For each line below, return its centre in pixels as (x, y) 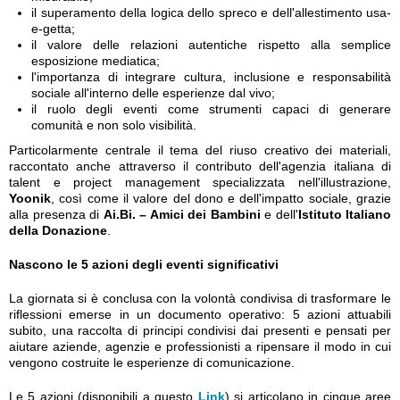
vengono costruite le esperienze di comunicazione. (152, 362)
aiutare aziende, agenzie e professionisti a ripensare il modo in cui (200, 346)
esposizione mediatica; (96, 61)
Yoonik (30, 198)
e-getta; (53, 29)
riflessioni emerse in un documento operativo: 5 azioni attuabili (200, 314)
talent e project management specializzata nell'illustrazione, (200, 182)
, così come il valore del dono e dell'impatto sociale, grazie (221, 198)
